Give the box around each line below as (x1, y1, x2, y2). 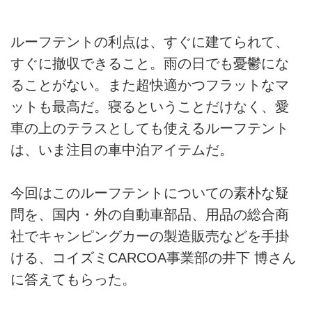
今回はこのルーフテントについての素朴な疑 (10, 185, 289, 201)
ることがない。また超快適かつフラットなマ (10, 77, 289, 93)
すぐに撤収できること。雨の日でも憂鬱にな (10, 55, 289, 71)
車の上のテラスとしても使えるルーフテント (10, 120, 289, 136)
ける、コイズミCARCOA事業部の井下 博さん (10, 249, 296, 265)
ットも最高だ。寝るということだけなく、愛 (10, 98, 289, 114)
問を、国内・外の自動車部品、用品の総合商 (10, 206, 289, 222)
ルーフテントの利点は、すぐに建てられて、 (10, 33, 289, 49)
